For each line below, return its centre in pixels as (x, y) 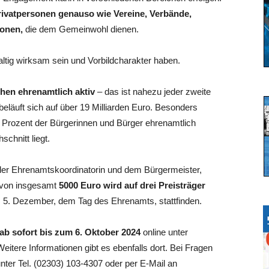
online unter (165, 232)
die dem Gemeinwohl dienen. (81, 29)
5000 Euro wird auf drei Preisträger (131, 185)
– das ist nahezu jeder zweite (154, 92)
